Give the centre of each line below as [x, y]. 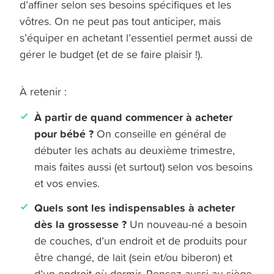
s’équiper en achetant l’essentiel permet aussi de [136, 37]
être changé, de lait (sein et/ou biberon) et [134, 257]
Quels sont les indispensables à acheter [135, 207]
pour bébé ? [64, 133]
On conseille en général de [160, 133]
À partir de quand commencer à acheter [134, 117]
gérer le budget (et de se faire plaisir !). [111, 54]
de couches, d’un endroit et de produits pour [141, 240]
